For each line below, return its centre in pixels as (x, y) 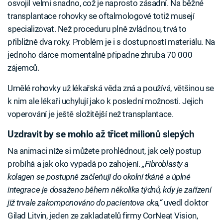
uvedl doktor (186, 203)
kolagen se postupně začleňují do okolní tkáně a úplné (99, 177)
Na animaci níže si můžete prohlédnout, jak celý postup (105, 151)
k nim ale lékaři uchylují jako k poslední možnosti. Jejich (105, 101)
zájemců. (23, 67)
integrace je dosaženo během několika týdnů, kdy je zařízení (110, 190)
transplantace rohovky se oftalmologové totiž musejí (101, 16)
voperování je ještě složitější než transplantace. (91, 114)
